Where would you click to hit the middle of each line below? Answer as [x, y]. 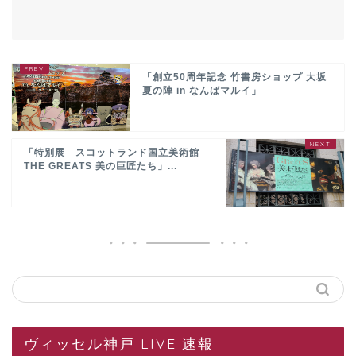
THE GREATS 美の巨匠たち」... [101, 166]
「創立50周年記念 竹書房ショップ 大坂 [235, 77]
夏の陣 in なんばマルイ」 [202, 90]
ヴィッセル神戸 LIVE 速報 [119, 343]
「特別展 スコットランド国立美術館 [112, 152]
